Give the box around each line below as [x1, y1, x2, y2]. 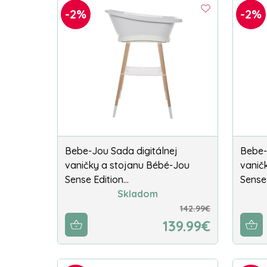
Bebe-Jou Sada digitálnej [65, 145, 178, 157]
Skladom [117, 188, 158, 200]
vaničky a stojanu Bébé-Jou [65, 159, 190, 172]
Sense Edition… [65, 173, 129, 186]
